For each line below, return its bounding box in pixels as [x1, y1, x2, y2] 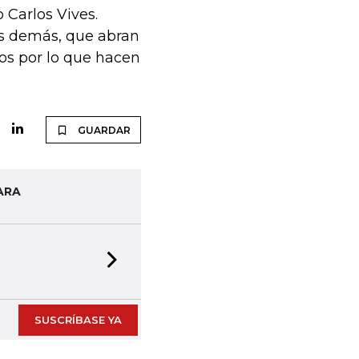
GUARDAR [77, 124, 131, 136]
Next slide [118, 262, 182, 277]
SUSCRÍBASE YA [34, 313, 122, 326]
